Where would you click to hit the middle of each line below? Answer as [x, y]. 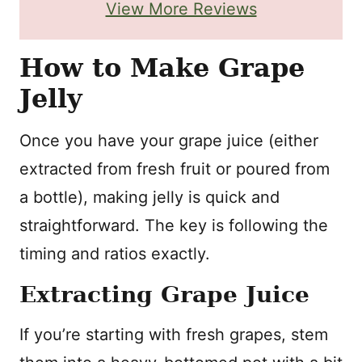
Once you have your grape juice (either [169, 141]
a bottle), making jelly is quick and [149, 198]
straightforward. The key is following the [174, 226]
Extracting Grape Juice [164, 295]
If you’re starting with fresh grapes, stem [174, 335]
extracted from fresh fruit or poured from [175, 169]
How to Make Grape [162, 68]
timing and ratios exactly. [115, 254]
